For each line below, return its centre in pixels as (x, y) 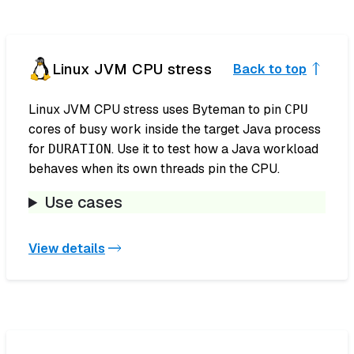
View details (67, 248)
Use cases (84, 203)
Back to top (270, 69)
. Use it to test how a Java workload (215, 149)
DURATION (80, 149)
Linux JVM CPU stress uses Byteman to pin (156, 110)
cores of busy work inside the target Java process (175, 130)
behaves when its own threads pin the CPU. (154, 169)
